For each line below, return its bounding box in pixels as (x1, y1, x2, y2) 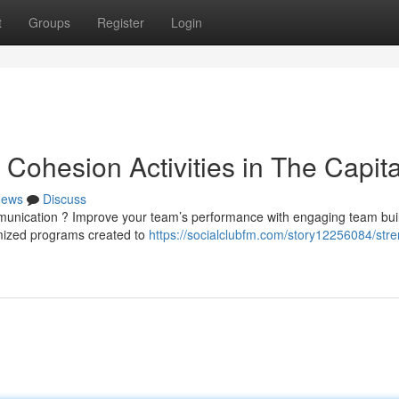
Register (97, 13, 144, 31)
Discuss (43, 190, 86, 208)
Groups (28, 13, 70, 31)
